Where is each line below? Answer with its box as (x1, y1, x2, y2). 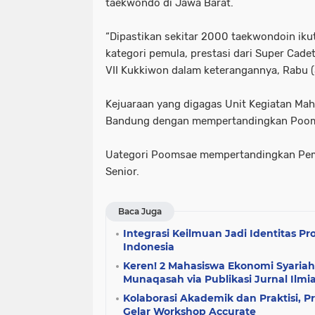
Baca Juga (118, 205, 162, 217)
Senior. (105, 165, 139, 178)
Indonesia (123, 240, 174, 253)
